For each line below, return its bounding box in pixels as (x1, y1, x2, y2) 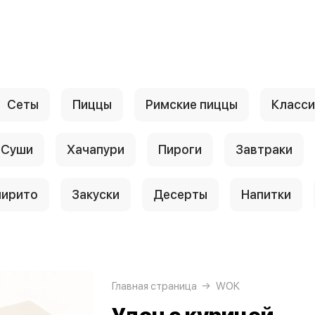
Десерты (153, 187, 207, 202)
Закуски (72, 187, 120, 202)
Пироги (158, 142, 202, 157)
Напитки (241, 187, 291, 202)
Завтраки (236, 142, 292, 157)
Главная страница (112, 280, 197, 292)
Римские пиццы (146, 97, 238, 112)
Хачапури (67, 142, 124, 157)
